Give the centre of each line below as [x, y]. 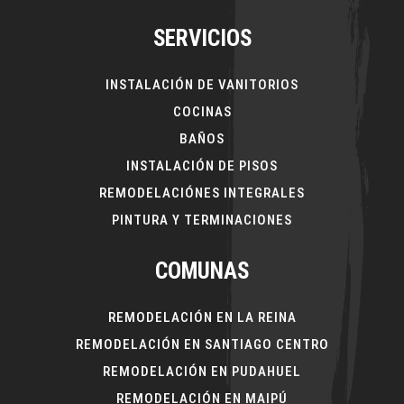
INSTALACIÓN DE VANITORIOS [202, 84]
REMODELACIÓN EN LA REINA [202, 317]
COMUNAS [202, 271]
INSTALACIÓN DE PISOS [202, 165]
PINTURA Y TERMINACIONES [202, 220]
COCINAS [202, 111]
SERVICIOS [202, 38]
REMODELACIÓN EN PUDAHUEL [202, 371]
